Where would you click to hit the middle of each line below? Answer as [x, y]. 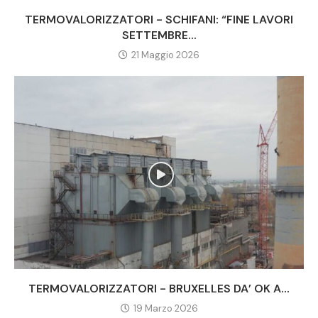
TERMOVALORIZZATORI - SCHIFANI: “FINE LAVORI [159, 20]
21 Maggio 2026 [165, 55]
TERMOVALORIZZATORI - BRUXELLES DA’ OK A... [159, 289]
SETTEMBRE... [159, 35]
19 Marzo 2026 [165, 309]
